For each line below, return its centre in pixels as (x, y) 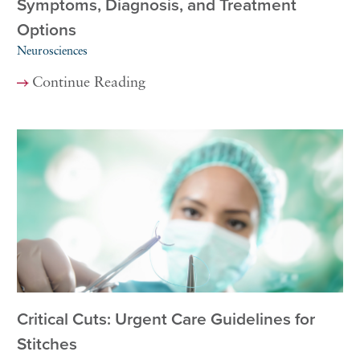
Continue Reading (89, 84)
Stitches (47, 344)
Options (47, 30)
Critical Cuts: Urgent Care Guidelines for (166, 319)
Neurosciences (53, 52)
